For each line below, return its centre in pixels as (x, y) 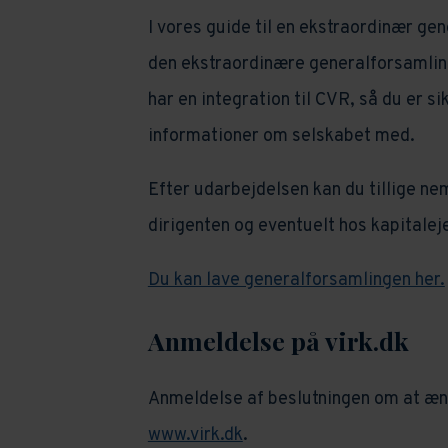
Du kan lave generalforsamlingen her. (296, 281)
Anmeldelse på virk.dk (278, 341)
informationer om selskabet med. (281, 137)
